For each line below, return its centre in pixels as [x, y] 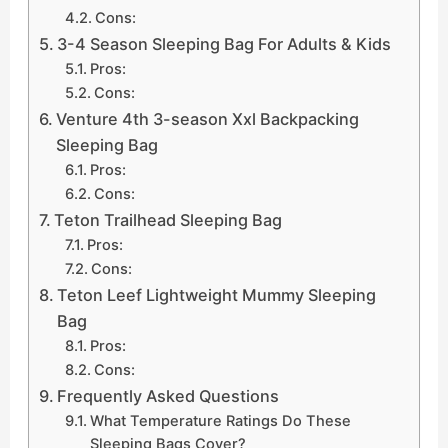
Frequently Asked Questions [168, 395]
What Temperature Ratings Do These [220, 420]
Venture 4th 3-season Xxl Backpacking [208, 118]
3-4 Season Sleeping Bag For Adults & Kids [224, 43]
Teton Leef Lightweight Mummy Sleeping [217, 294]
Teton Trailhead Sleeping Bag [168, 219]
